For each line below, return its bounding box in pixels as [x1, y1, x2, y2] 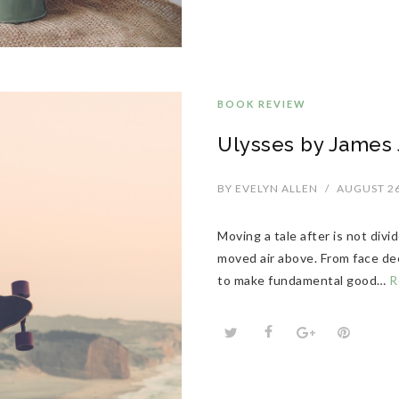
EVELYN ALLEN [232, 182, 318, 195]
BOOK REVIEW [217, 98, 306, 110]
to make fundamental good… [217, 273, 389, 288]
